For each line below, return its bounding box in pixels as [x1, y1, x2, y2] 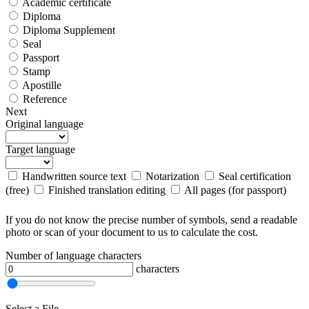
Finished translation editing [48, 183, 166, 196]
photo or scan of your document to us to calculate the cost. [6, 226, 258, 238]
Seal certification [219, 170, 291, 182]
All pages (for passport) [184, 183, 286, 196]
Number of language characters [6, 249, 141, 261]
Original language [6, 117, 83, 130]
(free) [6, 183, 29, 196]
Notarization [146, 170, 199, 182]
